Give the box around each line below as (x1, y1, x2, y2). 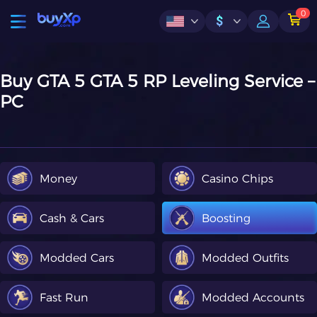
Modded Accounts (202, 290, 304, 304)
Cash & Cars (40, 211, 104, 225)
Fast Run (40, 290, 88, 304)
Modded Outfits (202, 250, 289, 265)
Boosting (202, 211, 250, 225)
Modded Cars (40, 250, 114, 265)
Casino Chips (202, 171, 273, 185)
